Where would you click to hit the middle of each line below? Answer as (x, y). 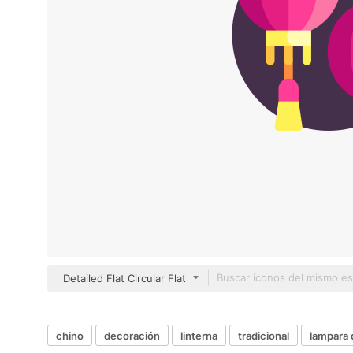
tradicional (264, 335)
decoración (132, 335)
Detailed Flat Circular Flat (124, 278)
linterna (199, 335)
